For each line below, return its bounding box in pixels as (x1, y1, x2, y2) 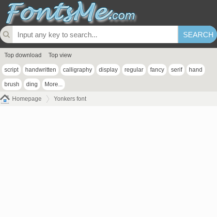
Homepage (12, 95, 42, 102)
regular (124, 66, 143, 73)
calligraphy (63, 66, 92, 73)
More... (45, 81, 62, 88)
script (4, 66, 18, 73)
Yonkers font (54, 95, 86, 102)
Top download (4, 52, 42, 59)
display (99, 66, 118, 73)
